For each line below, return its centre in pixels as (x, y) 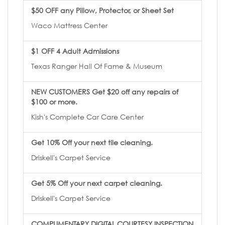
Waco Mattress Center (69, 25)
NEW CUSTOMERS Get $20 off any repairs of (105, 92)
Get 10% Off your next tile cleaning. (92, 142)
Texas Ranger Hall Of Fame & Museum (97, 66)
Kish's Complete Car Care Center (87, 117)
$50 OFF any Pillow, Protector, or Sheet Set (102, 10)
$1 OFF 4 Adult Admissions (75, 51)
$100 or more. (54, 102)
